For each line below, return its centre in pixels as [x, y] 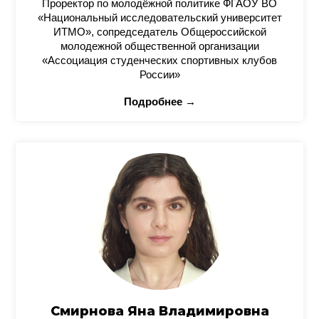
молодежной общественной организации [159, 46]
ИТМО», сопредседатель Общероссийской [159, 32]
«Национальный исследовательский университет [159, 17]
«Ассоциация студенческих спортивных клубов [159, 60]
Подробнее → [159, 101]
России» [159, 74]
